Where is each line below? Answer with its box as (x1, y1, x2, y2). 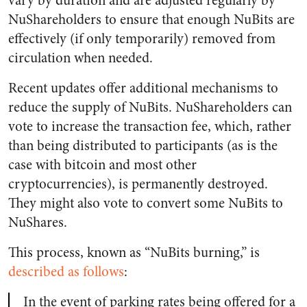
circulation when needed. (8, 48, 153, 68)
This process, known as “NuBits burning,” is (8, 243, 260, 262)
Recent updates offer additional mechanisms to (8, 78, 278, 98)
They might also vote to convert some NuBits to (8, 193, 283, 213)
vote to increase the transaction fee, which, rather (8, 116, 291, 136)
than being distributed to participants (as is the (8, 136, 278, 156)
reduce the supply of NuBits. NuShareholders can (8, 97, 292, 117)
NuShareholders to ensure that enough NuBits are (8, 10, 295, 29)
